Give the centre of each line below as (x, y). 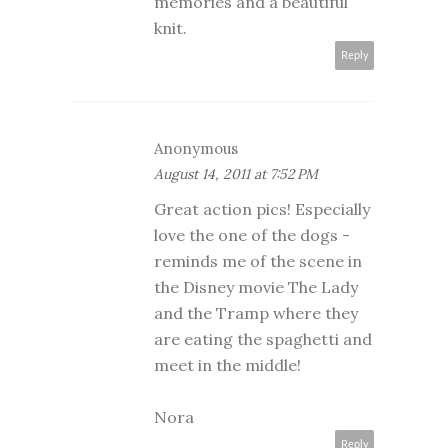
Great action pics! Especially (262, 209)
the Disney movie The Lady (256, 287)
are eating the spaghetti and (263, 339)
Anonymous (196, 149)
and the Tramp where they (256, 313)
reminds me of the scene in (258, 261)
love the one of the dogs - (252, 235)
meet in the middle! (227, 365)
